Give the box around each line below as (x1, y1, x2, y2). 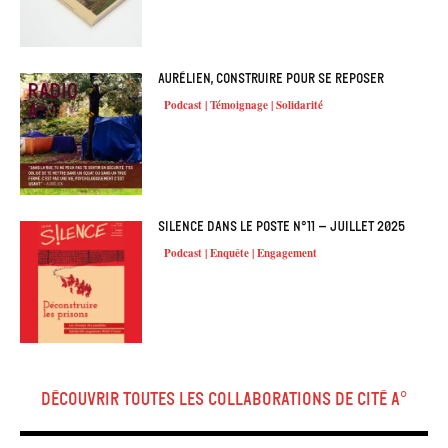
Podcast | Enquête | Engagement (164, 245, 318, 262)
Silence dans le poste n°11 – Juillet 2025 (158, 218, 406, 236)
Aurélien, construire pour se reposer (158, 69, 385, 87)
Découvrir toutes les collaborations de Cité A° (41, 388, 407, 411)
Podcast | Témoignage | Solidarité (164, 96, 324, 113)
